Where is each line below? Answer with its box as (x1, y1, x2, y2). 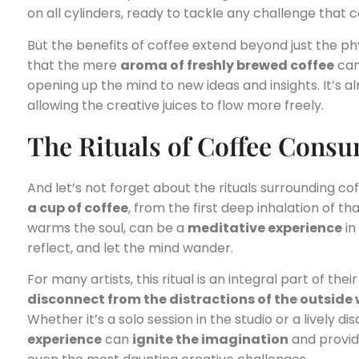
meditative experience (188, 218, 342, 237)
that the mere (27, 55, 120, 75)
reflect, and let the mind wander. (27, 238, 233, 257)
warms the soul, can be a (27, 218, 188, 237)
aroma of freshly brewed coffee (120, 55, 334, 75)
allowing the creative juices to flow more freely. (27, 95, 324, 115)
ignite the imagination (132, 330, 288, 349)
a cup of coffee (27, 198, 128, 217)
